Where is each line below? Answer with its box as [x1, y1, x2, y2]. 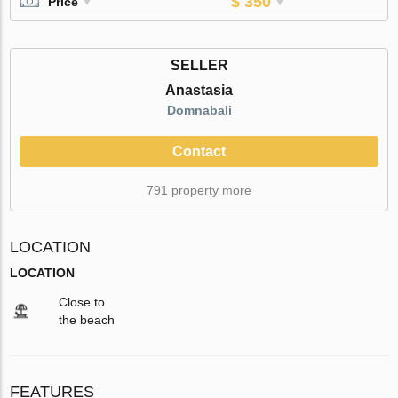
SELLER [170, 57, 228, 73]
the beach [59, 312, 115, 327]
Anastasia [165, 82, 233, 98]
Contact [172, 143, 226, 159]
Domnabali [166, 102, 232, 117]
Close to [59, 294, 106, 309]
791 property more [147, 182, 251, 197]
